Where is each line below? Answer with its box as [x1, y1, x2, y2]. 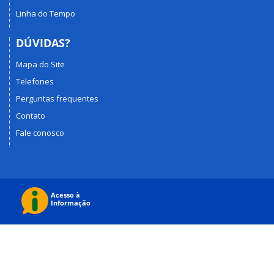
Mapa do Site [16, 58, 65, 70]
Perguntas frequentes [16, 92, 98, 104]
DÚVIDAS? [16, 35, 70, 51]
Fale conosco [16, 127, 64, 138]
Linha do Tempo [16, 8, 75, 20]
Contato [16, 109, 45, 121]
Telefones [16, 75, 54, 87]
